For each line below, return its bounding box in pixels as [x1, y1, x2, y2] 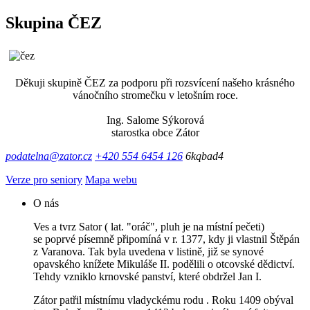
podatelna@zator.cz [6, 150, 92, 163]
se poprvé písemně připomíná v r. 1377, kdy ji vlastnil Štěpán [33, 233, 300, 246]
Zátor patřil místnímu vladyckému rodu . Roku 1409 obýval [33, 294, 293, 307]
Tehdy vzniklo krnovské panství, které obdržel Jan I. [33, 271, 262, 283]
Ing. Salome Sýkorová [106, 114, 204, 127]
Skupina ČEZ [6, 14, 102, 33]
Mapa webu [85, 174, 137, 186]
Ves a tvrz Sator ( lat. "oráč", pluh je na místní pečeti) [33, 221, 264, 233]
